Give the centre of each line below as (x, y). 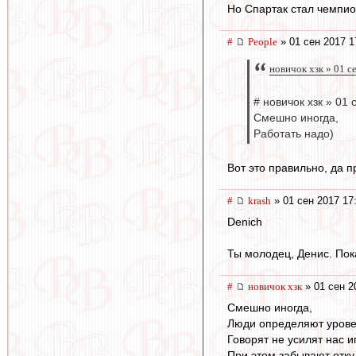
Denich (245, 222)
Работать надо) (294, 134)
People (263, 41)
